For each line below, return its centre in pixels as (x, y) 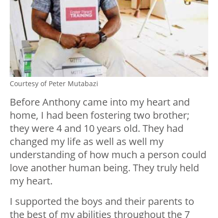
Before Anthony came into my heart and (100, 102)
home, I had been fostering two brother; (100, 115)
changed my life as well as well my (87, 141)
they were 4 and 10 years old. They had (97, 128)
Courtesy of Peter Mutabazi (54, 83)
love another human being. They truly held (104, 167)
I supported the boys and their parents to (102, 201)
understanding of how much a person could (108, 154)
